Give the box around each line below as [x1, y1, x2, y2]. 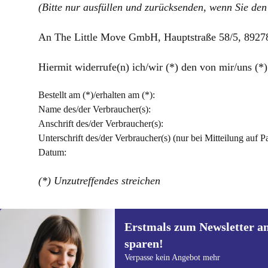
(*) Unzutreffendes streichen [38, 175, 160, 187]
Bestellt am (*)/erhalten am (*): [38, 90, 155, 100]
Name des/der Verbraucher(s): [38, 104, 151, 114]
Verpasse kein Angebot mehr [124, 253, 220, 262]
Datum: [38, 147, 66, 157]
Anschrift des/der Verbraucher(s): [38, 118, 163, 129]
